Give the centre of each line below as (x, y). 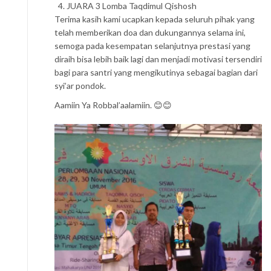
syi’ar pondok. (80, 86)
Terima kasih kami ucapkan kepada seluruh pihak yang (155, 19)
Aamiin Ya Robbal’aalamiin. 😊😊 (113, 105)
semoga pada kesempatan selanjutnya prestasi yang (152, 46)
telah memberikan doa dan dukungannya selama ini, (150, 33)
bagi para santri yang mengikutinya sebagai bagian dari (156, 73)
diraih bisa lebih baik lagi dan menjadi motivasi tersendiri (158, 59)
